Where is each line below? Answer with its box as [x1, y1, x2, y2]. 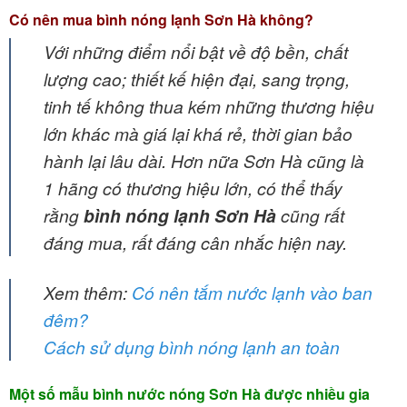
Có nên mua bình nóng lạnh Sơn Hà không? [9, 8, 313, 30]
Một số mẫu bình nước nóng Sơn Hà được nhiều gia [9, 382, 370, 404]
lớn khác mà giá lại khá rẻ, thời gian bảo [44, 120, 352, 145]
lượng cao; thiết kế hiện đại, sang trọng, [44, 65, 350, 91]
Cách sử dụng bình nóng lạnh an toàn [44, 333, 340, 359]
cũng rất [276, 202, 344, 227]
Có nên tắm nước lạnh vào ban [132, 279, 372, 304]
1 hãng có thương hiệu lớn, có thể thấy [44, 174, 342, 200]
